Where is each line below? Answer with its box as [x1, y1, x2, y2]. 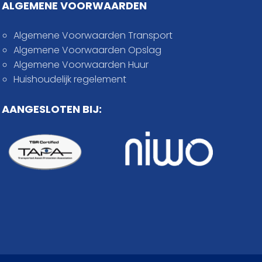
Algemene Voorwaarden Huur [13, 57, 149, 71]
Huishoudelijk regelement [13, 72, 126, 86]
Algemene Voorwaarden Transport [13, 28, 173, 42]
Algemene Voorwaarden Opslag [13, 43, 161, 57]
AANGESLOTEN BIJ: [1, 101, 102, 116]
